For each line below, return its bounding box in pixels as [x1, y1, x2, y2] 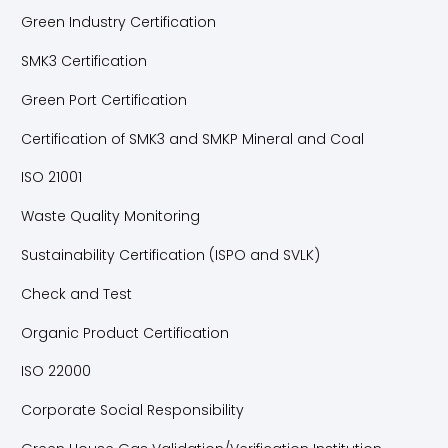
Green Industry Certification [21, 12, 216, 33]
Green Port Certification [21, 89, 187, 110]
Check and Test [21, 283, 132, 304]
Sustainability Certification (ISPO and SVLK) [21, 244, 320, 265]
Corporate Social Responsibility [21, 400, 244, 421]
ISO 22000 [21, 361, 91, 382]
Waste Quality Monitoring [21, 206, 200, 227]
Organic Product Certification [21, 322, 229, 343]
